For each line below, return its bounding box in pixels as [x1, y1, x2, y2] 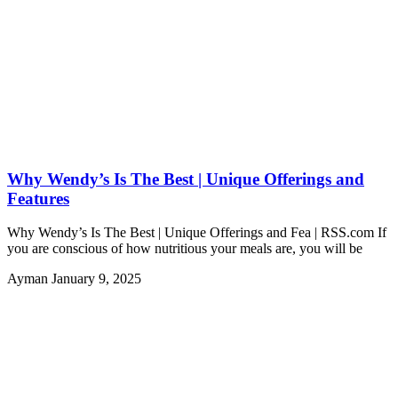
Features [7, 188, 69, 208]
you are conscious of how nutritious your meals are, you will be [7, 241, 362, 257]
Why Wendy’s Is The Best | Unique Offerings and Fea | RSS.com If [7, 225, 386, 241]
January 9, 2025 [52, 271, 141, 287]
